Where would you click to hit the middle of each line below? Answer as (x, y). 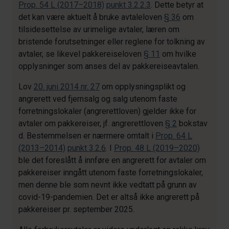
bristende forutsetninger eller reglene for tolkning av (112, 42)
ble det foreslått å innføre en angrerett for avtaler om (112, 160)
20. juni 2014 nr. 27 (67, 87)
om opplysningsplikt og (143, 87)
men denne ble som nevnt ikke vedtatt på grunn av (108, 185)
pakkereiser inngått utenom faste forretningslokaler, (111, 173)
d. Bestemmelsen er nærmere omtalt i (87, 136)
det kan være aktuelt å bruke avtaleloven (91, 17)
